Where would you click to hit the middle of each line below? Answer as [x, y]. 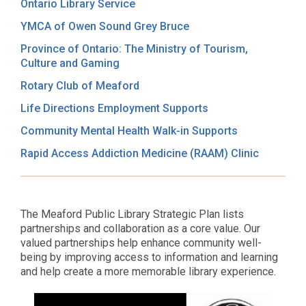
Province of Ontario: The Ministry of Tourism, [134, 49]
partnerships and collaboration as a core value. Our [140, 228]
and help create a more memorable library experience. [148, 272]
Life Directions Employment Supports [114, 108]
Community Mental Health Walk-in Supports [129, 131]
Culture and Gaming [70, 63]
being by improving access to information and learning [149, 257]
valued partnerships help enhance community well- [141, 243]
